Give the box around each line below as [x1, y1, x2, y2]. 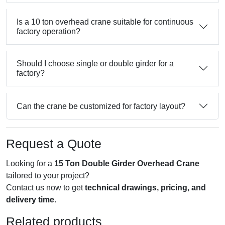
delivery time [6, 195, 54, 204]
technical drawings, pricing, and [85, 183, 206, 192]
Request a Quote [6, 137, 101, 151]
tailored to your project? [6, 171, 89, 180]
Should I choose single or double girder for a [17, 59, 174, 68]
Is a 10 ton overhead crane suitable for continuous [17, 17, 193, 26]
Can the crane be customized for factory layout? [17, 101, 185, 110]
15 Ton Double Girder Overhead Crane [54, 159, 199, 168]
